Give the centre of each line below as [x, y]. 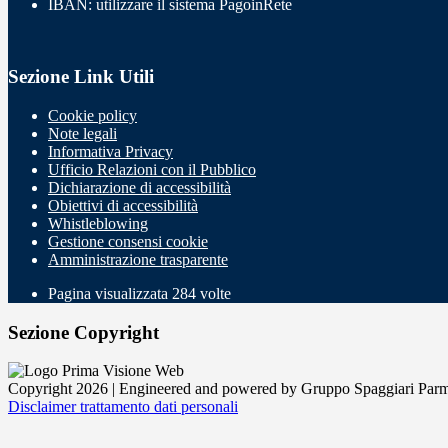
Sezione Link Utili [81, 77]
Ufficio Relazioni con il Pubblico [152, 169]
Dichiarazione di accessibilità [139, 187]
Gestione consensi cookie [128, 241]
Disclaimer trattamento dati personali [123, 407]
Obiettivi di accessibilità [123, 205]
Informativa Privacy [110, 151]
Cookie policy [92, 115]
